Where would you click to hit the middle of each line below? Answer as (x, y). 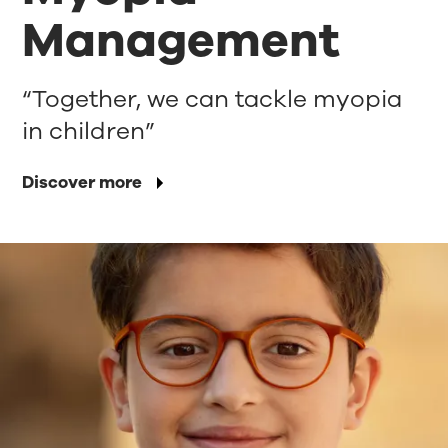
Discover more (82, 182)
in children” (89, 130)
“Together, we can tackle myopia (212, 98)
